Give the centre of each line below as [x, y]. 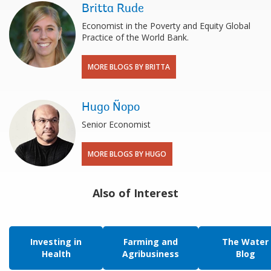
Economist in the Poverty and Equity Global [166, 26]
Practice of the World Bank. [135, 38]
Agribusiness [151, 254]
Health [56, 254]
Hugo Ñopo [111, 108]
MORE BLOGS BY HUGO [127, 154]
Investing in [56, 242]
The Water [245, 242]
